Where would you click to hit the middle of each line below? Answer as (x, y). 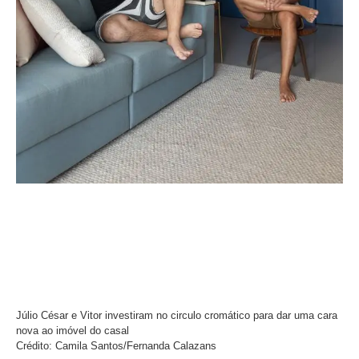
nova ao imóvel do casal (73, 331)
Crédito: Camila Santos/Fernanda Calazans (116, 346)
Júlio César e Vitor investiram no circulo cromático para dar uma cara (177, 315)
